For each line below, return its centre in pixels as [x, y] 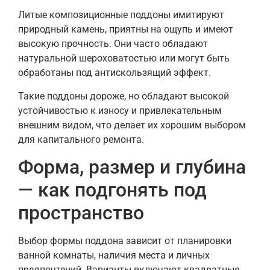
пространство [81, 213]
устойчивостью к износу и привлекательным [120, 110]
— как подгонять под [112, 190]
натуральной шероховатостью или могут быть [124, 58]
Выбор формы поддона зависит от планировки [125, 241]
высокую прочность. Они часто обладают [113, 44]
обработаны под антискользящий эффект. [115, 73]
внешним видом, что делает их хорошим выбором [132, 125]
